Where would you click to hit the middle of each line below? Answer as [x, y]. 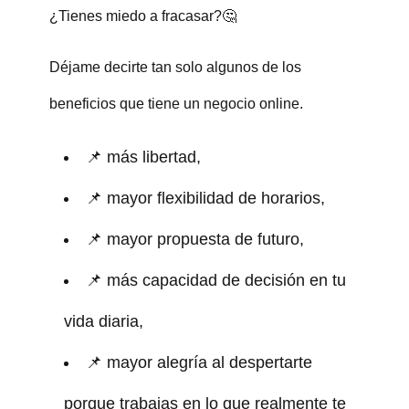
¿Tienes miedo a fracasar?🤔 [142, 16]
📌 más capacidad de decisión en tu [215, 280]
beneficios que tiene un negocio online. [176, 103]
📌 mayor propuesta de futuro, [194, 239]
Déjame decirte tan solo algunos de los [175, 67]
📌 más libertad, [143, 157]
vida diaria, [103, 321]
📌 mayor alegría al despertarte [199, 362]
